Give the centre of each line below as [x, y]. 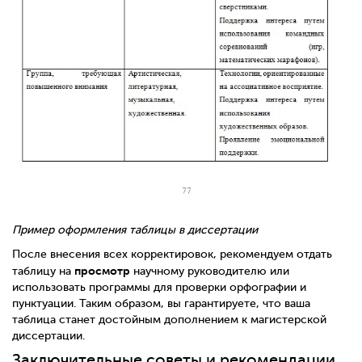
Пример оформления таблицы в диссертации [135, 230]
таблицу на [43, 271]
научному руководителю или [210, 271]
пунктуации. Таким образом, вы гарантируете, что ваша [161, 304]
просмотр [102, 271]
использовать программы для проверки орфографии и [159, 288]
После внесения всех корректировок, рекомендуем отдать [172, 255]
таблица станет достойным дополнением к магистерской [169, 320]
